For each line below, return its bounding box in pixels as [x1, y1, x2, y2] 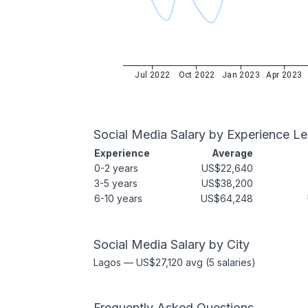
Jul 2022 [135, 69, 170, 80]
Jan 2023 [221, 69, 260, 80]
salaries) [214, 256, 256, 268]
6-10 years [94, 192, 142, 204]
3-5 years [94, 177, 137, 189]
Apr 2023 [266, 69, 302, 80]
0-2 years [94, 162, 138, 174]
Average [212, 147, 253, 159]
